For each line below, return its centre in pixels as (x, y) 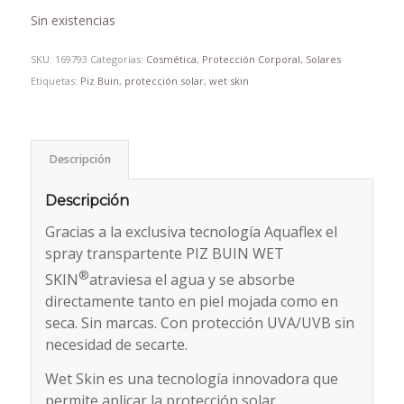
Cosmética (171, 60)
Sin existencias (73, 20)
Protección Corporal (251, 60)
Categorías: (118, 60)
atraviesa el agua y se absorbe (192, 280)
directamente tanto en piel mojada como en (191, 302)
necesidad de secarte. (116, 345)
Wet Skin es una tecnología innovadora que (191, 378)
